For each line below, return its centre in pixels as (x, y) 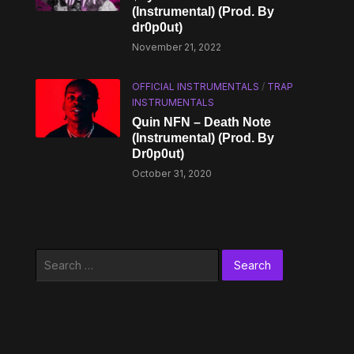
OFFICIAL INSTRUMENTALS (196, 87)
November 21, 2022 (177, 47)
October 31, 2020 (172, 173)
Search (53, 257)
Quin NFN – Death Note (202, 122)
